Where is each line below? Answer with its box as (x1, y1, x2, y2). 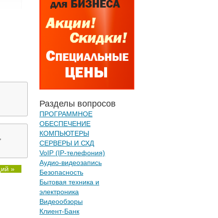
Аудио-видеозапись (39, 159, 102, 166)
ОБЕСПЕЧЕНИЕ (39, 120, 91, 127)
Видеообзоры (39, 198, 83, 205)
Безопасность (39, 168, 83, 176)
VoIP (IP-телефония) (39, 149, 105, 157)
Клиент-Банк (39, 207, 79, 215)
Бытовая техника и (39, 178, 99, 186)
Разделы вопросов (39, 99, 116, 109)
